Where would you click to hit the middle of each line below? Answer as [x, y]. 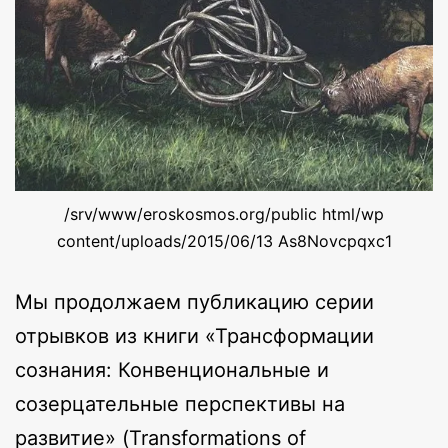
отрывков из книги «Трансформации [194, 336]
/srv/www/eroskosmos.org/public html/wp [224, 214]
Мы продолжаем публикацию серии [194, 302]
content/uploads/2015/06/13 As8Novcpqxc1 [224, 241]
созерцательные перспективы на [180, 404]
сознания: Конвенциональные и [172, 370]
